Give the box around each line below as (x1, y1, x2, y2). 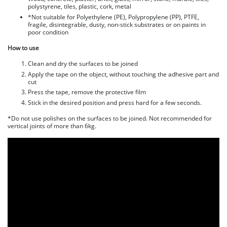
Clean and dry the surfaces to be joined (28, 59, 138, 67)
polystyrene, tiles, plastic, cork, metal (28, 3, 131, 11)
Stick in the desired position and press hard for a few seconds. (28, 99, 202, 107)
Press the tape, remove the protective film (28, 88, 146, 96)
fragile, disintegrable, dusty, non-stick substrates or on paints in (28, 20, 206, 28)
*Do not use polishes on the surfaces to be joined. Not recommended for (8, 115, 212, 123)
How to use (8, 44, 39, 52)
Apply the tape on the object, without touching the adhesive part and (28, 70, 219, 78)
